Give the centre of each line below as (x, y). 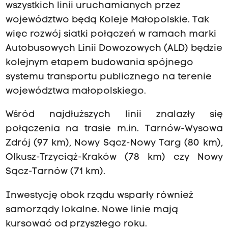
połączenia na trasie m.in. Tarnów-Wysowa (114, 129)
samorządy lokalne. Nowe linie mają (92, 210)
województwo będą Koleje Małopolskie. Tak (107, 20)
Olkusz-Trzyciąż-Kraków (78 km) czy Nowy (114, 158)
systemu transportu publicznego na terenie (108, 77)
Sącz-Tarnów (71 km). (55, 172)
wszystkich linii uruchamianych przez (93, 6)
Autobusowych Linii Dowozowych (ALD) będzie (114, 49)
